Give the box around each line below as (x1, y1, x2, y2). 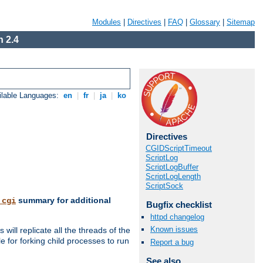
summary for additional (16, 195, 111, 205)
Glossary (190, 18, 220, 26)
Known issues (150, 225, 198, 234)
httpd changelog (150, 213, 204, 222)
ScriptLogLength (146, 172, 201, 181)
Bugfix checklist (146, 200, 212, 210)
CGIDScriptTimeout (146, 144, 212, 153)
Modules (92, 18, 121, 26)
